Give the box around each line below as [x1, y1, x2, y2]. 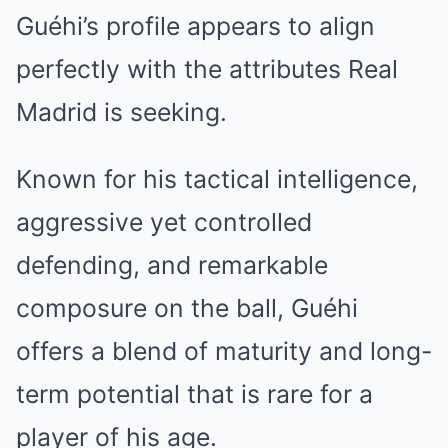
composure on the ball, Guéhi [16, 293, 358, 323]
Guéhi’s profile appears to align [16, 11, 375, 41]
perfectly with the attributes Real [16, 54, 398, 84]
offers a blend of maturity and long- [16, 336, 432, 366]
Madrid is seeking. [16, 97, 227, 127]
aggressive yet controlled [16, 207, 312, 237]
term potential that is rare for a [16, 379, 373, 409]
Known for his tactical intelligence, [16, 164, 418, 194]
